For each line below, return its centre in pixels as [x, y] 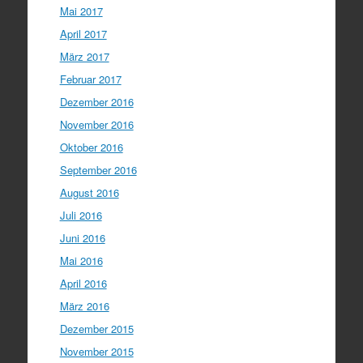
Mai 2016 [81, 260]
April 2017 [83, 33]
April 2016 [83, 283]
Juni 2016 [82, 237]
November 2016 [96, 124]
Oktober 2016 [91, 147]
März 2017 [84, 56]
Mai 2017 [81, 11]
